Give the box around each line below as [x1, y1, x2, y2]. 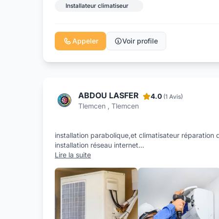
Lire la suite [55, 151, 91, 159]
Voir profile [122, 37, 158, 45]
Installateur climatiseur [66, 2, 129, 10]
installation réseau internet [55, 141, 138, 150]
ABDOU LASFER [78, 90, 139, 101]
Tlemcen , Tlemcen [78, 102, 139, 110]
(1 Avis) [163, 93, 183, 101]
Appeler [72, 37, 98, 45]
